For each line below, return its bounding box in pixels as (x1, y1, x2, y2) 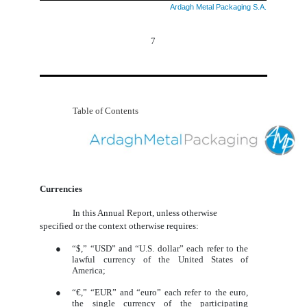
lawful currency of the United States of (72, 254, 249, 265)
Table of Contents (73, 105, 139, 116)
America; (72, 265, 106, 275)
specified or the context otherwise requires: (40, 220, 199, 231)
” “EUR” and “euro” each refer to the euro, (83, 286, 249, 297)
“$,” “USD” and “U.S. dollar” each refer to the (72, 243, 249, 254)
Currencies (40, 183, 83, 194)
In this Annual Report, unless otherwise (73, 207, 218, 218)
